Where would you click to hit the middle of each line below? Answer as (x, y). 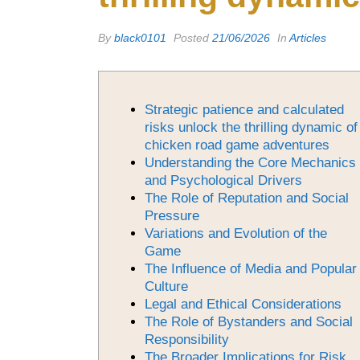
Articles (308, 38)
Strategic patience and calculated (244, 110)
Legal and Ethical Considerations (243, 304)
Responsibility (186, 340)
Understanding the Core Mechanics (250, 163)
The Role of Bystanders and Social (248, 322)
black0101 (140, 38)
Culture (166, 286)
